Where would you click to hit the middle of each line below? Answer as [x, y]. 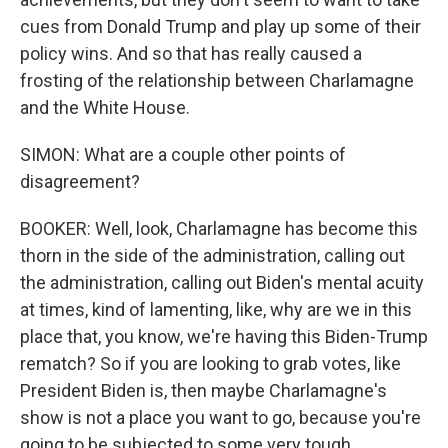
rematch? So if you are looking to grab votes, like [210, 363]
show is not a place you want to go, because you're [220, 417]
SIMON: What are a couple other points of [183, 154]
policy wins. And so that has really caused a [191, 53]
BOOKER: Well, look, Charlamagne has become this [219, 228]
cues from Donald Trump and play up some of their [220, 26]
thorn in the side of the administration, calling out [212, 255]
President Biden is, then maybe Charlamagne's [203, 390]
